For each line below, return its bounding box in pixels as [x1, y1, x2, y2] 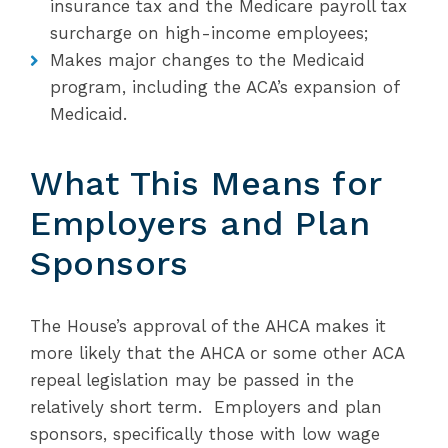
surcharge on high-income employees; [50, 23, 368, 43]
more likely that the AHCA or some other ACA [30, 343, 404, 363]
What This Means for [30, 163, 382, 203]
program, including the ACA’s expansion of [50, 77, 399, 97]
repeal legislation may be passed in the [30, 370, 354, 390]
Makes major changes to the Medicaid [50, 50, 365, 70]
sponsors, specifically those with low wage [30, 424, 380, 444]
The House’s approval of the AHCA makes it [30, 316, 386, 336]
